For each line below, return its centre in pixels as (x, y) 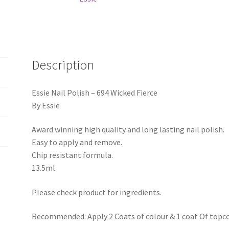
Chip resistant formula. (73, 155)
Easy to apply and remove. (77, 142)
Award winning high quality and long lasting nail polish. (128, 130)
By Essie (46, 105)
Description (63, 65)
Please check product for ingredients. (97, 192)
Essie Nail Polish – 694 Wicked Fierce (95, 92)
